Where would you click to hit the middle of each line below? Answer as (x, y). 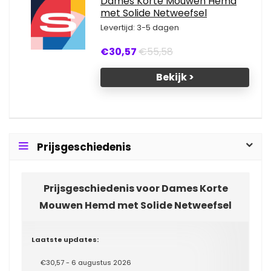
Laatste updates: (65, 240)
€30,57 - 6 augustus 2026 (86, 263)
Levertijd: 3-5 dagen (140, 28)
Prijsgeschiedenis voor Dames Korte (135, 188)
